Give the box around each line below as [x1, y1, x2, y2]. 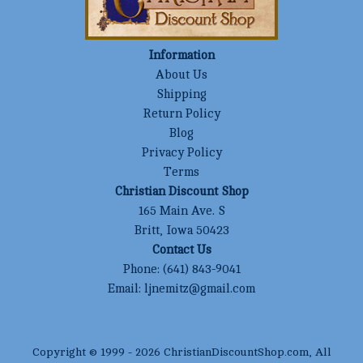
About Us [156, 68, 207, 83]
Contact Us [152, 243, 211, 258]
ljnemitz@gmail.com [144, 282, 255, 297]
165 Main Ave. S [138, 204, 225, 219]
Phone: [122, 263, 163, 277]
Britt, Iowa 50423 [134, 224, 229, 238]
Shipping [156, 88, 207, 102]
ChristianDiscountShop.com [163, 346, 309, 359]
